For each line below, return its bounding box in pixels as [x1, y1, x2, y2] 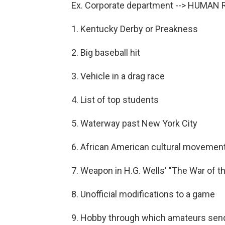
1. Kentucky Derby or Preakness [71, 23, 198, 34]
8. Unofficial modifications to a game [71, 188, 215, 199]
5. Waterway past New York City [71, 118, 197, 129]
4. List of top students [71, 94, 159, 105]
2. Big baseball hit [71, 47, 140, 58]
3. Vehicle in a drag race [71, 70, 165, 81]
